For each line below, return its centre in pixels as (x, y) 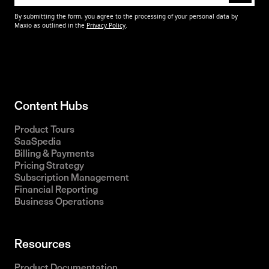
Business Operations (59, 201)
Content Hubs (51, 106)
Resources (43, 244)
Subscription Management (72, 177)
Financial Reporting (56, 189)
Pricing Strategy (49, 165)
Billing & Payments (54, 153)
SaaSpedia (38, 141)
